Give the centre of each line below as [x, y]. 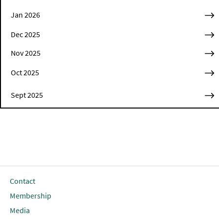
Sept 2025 [27, 95]
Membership [31, 196]
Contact [22, 181]
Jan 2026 [25, 15]
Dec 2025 [25, 34]
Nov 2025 [26, 53]
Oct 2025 [25, 73]
